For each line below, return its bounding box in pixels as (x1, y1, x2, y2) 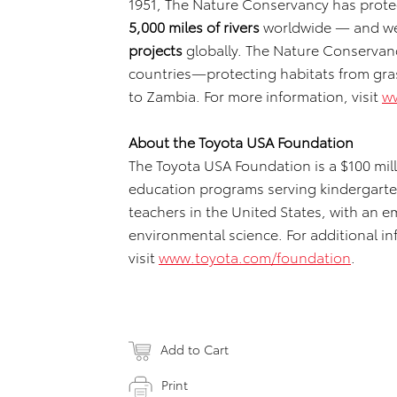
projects (128, 39, 183, 59)
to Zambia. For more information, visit (128, 85, 382, 105)
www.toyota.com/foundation (159, 246, 351, 267)
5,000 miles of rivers (128, 16, 260, 36)
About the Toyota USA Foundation (128, 131, 354, 152)
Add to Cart (160, 340, 229, 358)
